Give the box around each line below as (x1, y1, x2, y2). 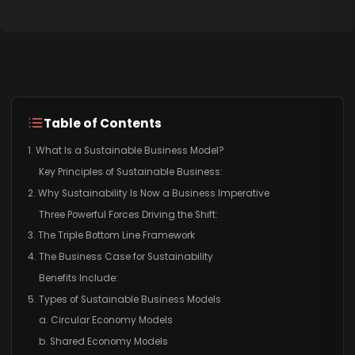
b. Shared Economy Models (38, 335, 168, 349)
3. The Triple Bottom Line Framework (27, 229, 195, 242)
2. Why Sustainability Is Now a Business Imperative (27, 186, 269, 200)
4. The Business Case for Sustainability (27, 250, 213, 264)
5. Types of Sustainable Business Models (27, 292, 221, 306)
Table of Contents (43, 114, 162, 132)
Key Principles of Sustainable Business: (38, 165, 223, 178)
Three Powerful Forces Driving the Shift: (38, 208, 218, 221)
